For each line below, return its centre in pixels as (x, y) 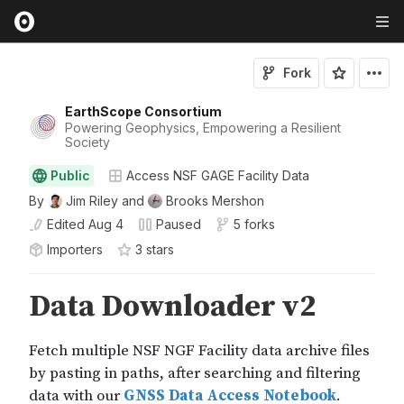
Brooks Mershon (215, 201)
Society (87, 142)
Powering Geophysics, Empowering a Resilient (203, 128)
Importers (75, 249)
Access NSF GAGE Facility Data (218, 175)
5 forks (254, 224)
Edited (66, 224)
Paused (179, 224)
